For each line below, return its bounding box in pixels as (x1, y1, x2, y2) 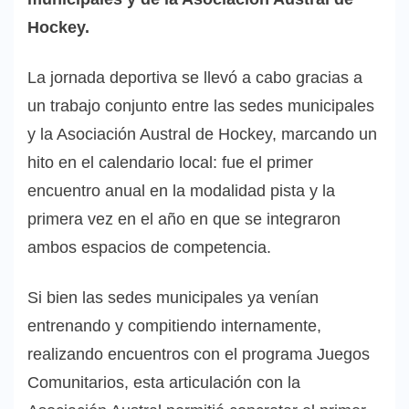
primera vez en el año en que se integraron (27, 210, 341, 229)
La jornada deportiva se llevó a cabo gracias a (27, 68, 362, 88)
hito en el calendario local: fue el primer (27, 153, 313, 173)
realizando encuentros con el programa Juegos (27, 345, 370, 364)
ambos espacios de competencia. (27, 238, 271, 257)
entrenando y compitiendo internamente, (27, 317, 321, 336)
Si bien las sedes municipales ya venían (27, 288, 319, 308)
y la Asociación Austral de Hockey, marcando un (27, 125, 377, 144)
